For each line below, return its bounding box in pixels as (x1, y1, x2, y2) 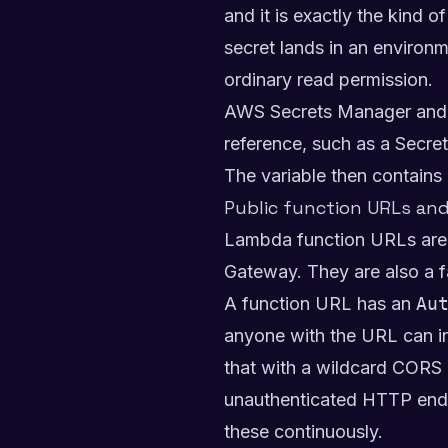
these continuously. (224, 421, 383, 442)
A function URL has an (224, 293, 416, 314)
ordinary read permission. (224, 69, 433, 90)
